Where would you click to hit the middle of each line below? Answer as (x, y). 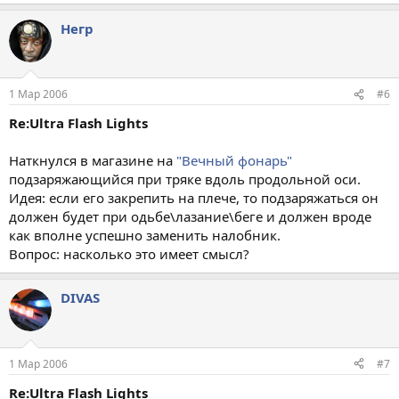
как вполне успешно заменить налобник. (145, 235)
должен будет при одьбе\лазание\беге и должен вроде (190, 216)
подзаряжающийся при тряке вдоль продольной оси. (185, 179)
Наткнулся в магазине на (93, 160)
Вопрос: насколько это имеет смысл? (129, 254)
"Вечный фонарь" (234, 160)
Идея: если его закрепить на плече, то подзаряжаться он (194, 198)
